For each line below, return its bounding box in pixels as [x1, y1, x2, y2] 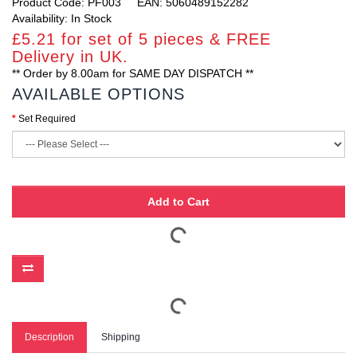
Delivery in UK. [12, 48, 128, 65]
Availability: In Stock [12, 12, 112, 25]
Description [25, 331, 74, 343]
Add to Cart [147, 195, 210, 208]
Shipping [101, 331, 140, 343]
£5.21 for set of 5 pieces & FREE [12, 30, 271, 48]
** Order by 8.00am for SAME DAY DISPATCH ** [12, 67, 253, 80]
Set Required [18, 113, 76, 124]
